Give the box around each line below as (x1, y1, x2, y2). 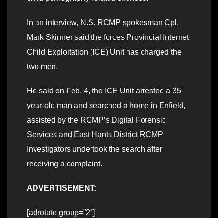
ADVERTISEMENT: (27, 183, 96, 192)
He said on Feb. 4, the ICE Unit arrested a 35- (27, 86, 183, 95)
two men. (27, 62, 58, 71)
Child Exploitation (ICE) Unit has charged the (27, 47, 182, 56)
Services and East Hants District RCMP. (27, 130, 164, 139)
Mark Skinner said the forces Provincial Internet (27, 33, 189, 41)
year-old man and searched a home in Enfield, (27, 101, 185, 109)
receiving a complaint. (27, 159, 102, 168)
